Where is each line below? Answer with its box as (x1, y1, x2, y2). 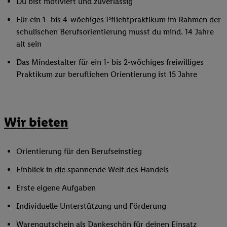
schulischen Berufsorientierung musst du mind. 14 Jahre (16, 27, 214, 37)
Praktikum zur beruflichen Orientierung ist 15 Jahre (16, 69, 197, 80)
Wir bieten (4, 114, 68, 131)
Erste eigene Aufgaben (16, 182, 96, 193)
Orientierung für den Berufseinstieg (16, 146, 142, 156)
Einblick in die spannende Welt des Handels (16, 164, 169, 174)
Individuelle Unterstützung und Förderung (16, 201, 166, 211)
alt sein (16, 39, 42, 49)
